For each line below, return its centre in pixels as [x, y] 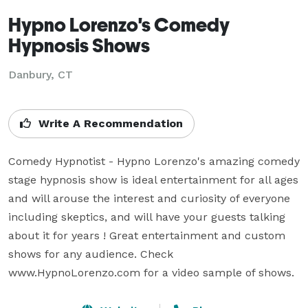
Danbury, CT [41, 74]
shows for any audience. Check [91, 254]
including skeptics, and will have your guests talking [147, 217]
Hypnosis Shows [79, 45]
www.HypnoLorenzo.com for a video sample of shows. [151, 272]
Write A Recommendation [109, 123]
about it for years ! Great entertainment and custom [147, 235]
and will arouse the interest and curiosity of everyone [149, 198]
